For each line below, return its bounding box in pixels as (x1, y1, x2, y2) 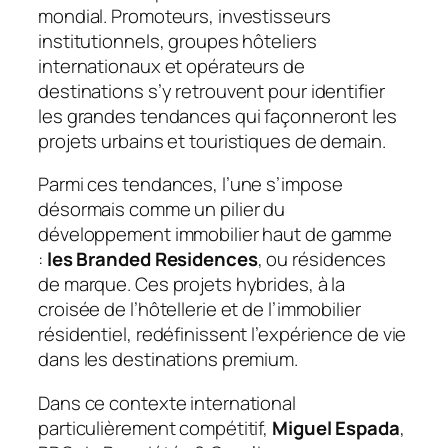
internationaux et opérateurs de (38, 52, 305, 79)
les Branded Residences (46, 246, 258, 273)
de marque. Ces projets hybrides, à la (38, 271, 346, 298)
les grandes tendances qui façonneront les (38, 102, 397, 129)
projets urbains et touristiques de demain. (38, 127, 386, 154)
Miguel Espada (272, 414, 400, 441)
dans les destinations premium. (38, 346, 298, 373)
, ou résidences (257, 246, 387, 273)
